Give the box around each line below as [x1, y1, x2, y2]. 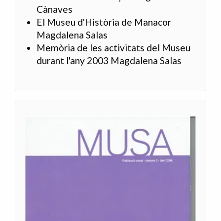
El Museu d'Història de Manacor [37, 16, 172, 28]
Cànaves [37, 3, 73, 15]
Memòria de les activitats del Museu [37, 41, 191, 53]
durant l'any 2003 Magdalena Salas [37, 54, 182, 66]
